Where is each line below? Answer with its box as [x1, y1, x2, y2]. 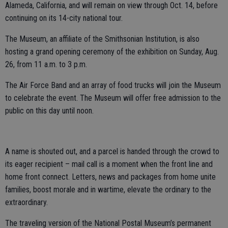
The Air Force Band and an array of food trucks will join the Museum [5, 80, 221, 90]
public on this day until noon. [5, 106, 94, 116]
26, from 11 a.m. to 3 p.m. [5, 60, 87, 69]
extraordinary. [5, 197, 48, 207]
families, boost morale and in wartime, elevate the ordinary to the [5, 185, 211, 194]
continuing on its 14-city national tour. [5, 13, 123, 23]
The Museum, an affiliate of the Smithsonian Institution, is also [5, 34, 199, 44]
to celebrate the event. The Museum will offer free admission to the [5, 93, 221, 103]
